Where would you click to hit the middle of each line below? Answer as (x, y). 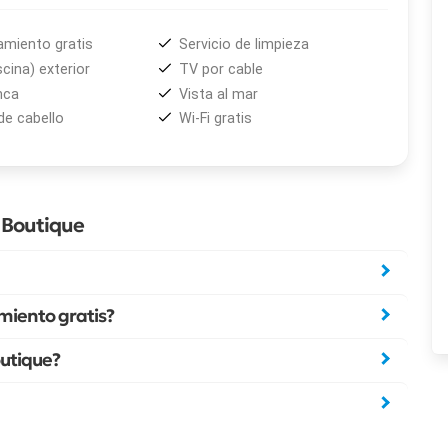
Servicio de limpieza (244, 45)
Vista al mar (219, 94)
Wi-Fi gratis (216, 119)
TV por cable (221, 69)
